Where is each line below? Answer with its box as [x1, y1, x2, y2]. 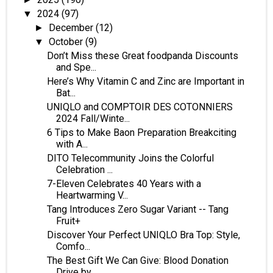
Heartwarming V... [55, 189, 128, 201]
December [49, 21, 96, 34]
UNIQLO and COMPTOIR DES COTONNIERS [46, 101, 233, 113]
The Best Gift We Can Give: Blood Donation [46, 254, 229, 266]
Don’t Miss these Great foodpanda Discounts [46, 49, 238, 62]
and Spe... [55, 61, 96, 73]
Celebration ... [55, 163, 113, 175]
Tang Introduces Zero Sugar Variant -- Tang [46, 203, 229, 215]
